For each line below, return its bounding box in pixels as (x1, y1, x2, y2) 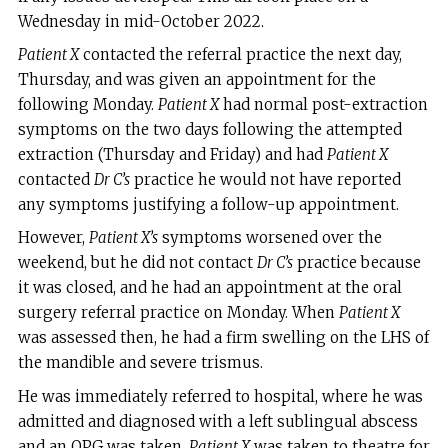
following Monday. (17, 95, 158, 115)
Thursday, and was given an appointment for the (17, 70, 376, 90)
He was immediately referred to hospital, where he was (17, 386, 423, 406)
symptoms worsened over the (157, 228, 382, 248)
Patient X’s (88, 228, 158, 248)
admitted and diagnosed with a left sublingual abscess (17, 411, 418, 431)
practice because (292, 253, 421, 273)
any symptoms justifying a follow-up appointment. (17, 195, 403, 215)
